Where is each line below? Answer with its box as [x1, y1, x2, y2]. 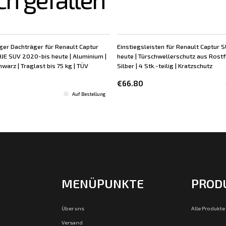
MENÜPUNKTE [62, 176, 144, 191]
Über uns [62, 205, 85, 211]
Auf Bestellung [72, 90, 106, 97]
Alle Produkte [191, 205, 225, 211]
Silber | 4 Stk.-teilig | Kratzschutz [117, 61, 213, 70]
